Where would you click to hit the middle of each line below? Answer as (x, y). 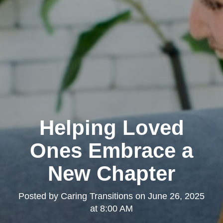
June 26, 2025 (176, 196)
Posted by (40, 196)
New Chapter (111, 174)
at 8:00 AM (111, 209)
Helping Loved (111, 128)
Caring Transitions (97, 196)
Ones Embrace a (111, 151)
